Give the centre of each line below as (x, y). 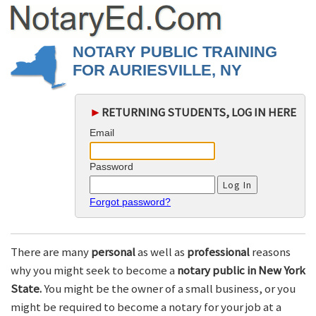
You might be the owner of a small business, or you (169, 289)
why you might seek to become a (94, 271)
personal (113, 252)
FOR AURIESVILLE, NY (157, 70)
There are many (51, 252)
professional (218, 252)
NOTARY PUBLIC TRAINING (175, 52)
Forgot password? (130, 202)
